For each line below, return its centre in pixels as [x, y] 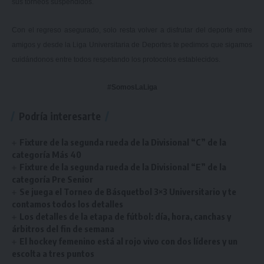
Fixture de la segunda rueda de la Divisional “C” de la [123, 142]
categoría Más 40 [47, 155]
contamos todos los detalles [67, 204]
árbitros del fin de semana [63, 229]
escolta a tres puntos [53, 254]
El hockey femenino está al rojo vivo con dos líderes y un [129, 241]
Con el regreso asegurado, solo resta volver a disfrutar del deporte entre [132, 30]
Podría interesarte [60, 116]
